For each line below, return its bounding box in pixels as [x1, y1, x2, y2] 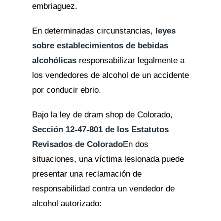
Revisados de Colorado [32, 140, 123, 149]
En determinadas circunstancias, [32, 26, 155, 36]
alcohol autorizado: [32, 199, 102, 208]
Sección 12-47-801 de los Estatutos [32, 125, 169, 134]
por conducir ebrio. [32, 85, 101, 95]
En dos [122, 140, 148, 149]
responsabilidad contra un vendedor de [32, 184, 175, 193]
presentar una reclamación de [32, 169, 142, 179]
